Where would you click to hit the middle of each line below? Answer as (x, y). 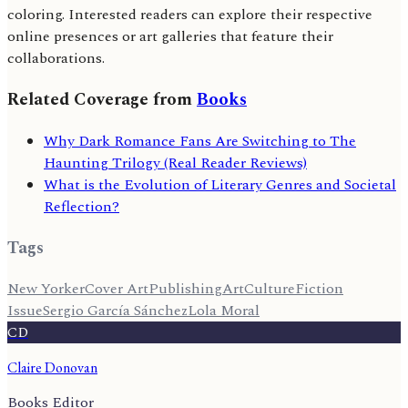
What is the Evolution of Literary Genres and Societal (220, 184)
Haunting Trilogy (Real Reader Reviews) (175, 163)
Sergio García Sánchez (115, 311)
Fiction (319, 289)
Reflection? (82, 206)
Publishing (185, 289)
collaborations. (56, 59)
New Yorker (46, 289)
